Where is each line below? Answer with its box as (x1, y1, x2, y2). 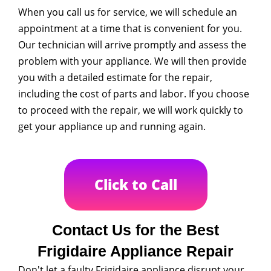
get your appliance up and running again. (18, 119, 206, 133)
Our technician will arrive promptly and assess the (18, 38, 246, 51)
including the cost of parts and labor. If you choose (18, 87, 249, 100)
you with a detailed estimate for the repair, (18, 70, 212, 84)
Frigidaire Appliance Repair (38, 242, 233, 260)
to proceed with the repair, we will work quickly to (18, 103, 243, 117)
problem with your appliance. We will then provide (18, 54, 247, 68)
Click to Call (94, 174, 177, 194)
